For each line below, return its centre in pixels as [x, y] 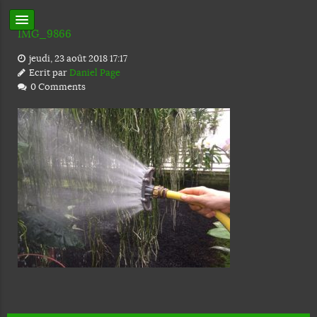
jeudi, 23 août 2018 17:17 [77, 58]
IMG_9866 [45, 34]
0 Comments [57, 87]
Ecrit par [48, 73]
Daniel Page [95, 73]
